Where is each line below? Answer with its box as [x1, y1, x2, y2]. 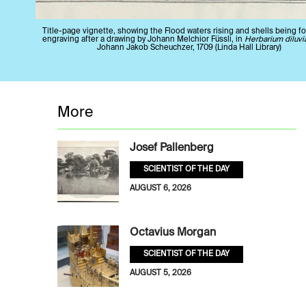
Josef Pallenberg [130, 143, 214, 154]
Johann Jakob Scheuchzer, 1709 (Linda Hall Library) [97, 43, 281, 52]
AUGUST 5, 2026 [130, 269, 191, 278]
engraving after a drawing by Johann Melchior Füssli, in [42, 35, 245, 44]
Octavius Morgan [130, 227, 216, 239]
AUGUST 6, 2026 [130, 184, 191, 193]
